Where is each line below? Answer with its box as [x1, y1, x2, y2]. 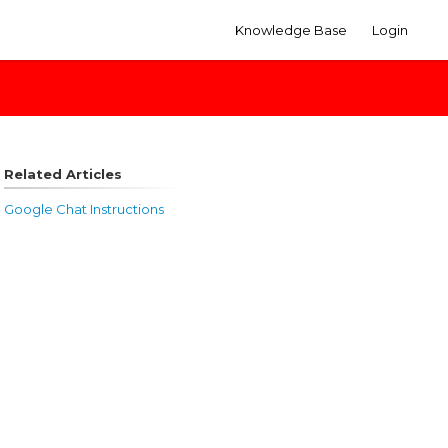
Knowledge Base [235, 22, 347, 38]
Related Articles [3, 166, 122, 182]
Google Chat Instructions [3, 201, 164, 217]
